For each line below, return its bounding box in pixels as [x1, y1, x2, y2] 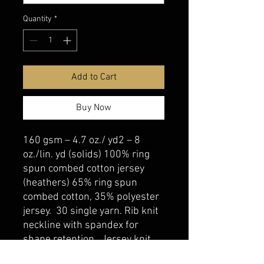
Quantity [23, 14, 52, 24]
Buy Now [76, 101, 111, 114]
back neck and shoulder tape [23, 247, 153, 260]
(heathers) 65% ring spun [23, 176, 137, 189]
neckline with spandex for [23, 219, 138, 232]
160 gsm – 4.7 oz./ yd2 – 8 [23, 134, 140, 147]
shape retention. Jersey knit [23, 233, 151, 246]
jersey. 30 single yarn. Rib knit [23, 204, 159, 217]
